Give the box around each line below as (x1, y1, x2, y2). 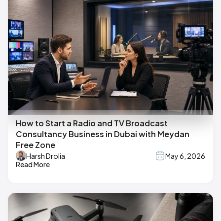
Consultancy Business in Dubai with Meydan (16, 129, 189, 140)
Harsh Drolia (26, 151, 65, 160)
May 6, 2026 (165, 151, 205, 160)
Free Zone (16, 140, 55, 150)
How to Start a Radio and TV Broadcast (16, 118, 168, 129)
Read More (16, 160, 50, 169)
